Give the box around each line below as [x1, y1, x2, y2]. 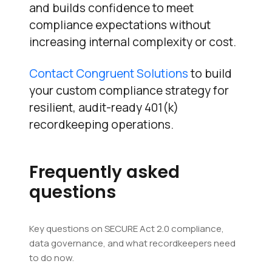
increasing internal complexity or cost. [29, 34, 236, 50]
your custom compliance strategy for [29, 83, 229, 99]
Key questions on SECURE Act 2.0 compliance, [29, 222, 224, 236]
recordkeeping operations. [29, 117, 174, 133]
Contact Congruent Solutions [29, 66, 188, 82]
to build [188, 66, 232, 82]
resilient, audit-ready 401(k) [29, 100, 178, 116]
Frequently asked [29, 160, 180, 185]
